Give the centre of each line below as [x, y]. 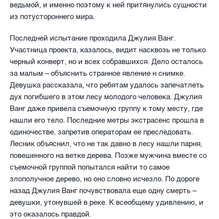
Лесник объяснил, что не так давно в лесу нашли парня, [106, 143]
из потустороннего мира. [52, 16]
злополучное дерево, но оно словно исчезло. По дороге [105, 179]
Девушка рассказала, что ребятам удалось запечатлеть [107, 85]
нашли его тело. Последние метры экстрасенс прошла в [107, 120]
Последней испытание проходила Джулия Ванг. [93, 38]
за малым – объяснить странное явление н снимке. [98, 73]
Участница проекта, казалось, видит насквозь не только [108, 50]
